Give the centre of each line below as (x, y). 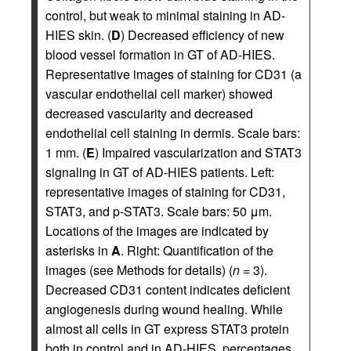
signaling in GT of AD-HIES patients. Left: (160, 172)
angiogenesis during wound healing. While (164, 309)
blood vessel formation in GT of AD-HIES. (160, 54)
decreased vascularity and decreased (149, 113)
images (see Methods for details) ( (139, 270)
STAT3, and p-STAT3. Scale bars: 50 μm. (159, 211)
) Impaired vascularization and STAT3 (198, 152)
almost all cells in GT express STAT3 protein (167, 328)
